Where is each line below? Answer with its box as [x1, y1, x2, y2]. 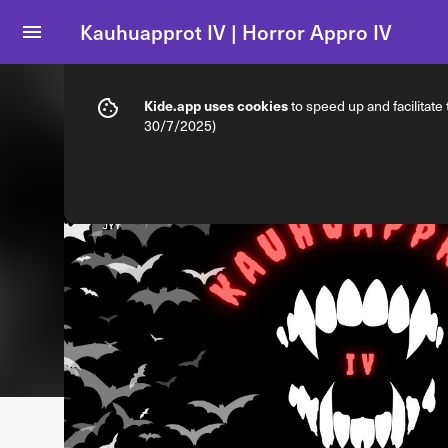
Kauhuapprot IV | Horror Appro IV [80, 17, 392, 47]
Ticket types [120, 77, 203, 98]
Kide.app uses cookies [144, 95, 288, 116]
